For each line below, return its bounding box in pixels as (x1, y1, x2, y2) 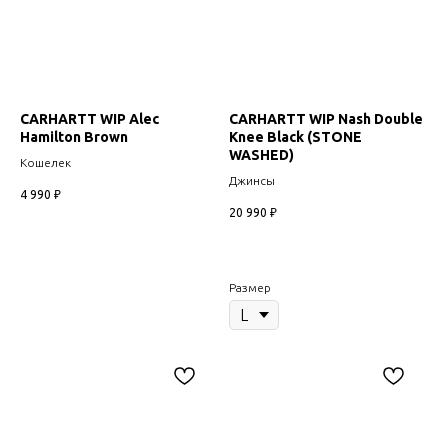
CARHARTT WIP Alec (20, 110, 159, 127)
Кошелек (20, 155, 71, 169)
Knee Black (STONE (229, 128, 362, 145)
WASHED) (229, 146, 294, 163)
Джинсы (229, 173, 275, 187)
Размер (229, 280, 271, 294)
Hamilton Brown (20, 128, 128, 145)
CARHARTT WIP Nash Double (229, 110, 423, 127)
